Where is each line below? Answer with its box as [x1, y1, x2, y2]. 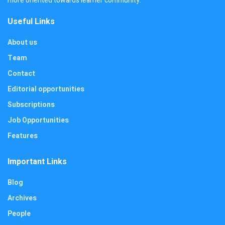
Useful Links [8, 16, 55, 28]
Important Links [8, 156, 67, 168]
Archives [8, 193, 37, 204]
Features [8, 131, 38, 142]
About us [8, 37, 37, 48]
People [8, 208, 31, 219]
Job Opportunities [8, 115, 69, 126]
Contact [8, 68, 35, 79]
